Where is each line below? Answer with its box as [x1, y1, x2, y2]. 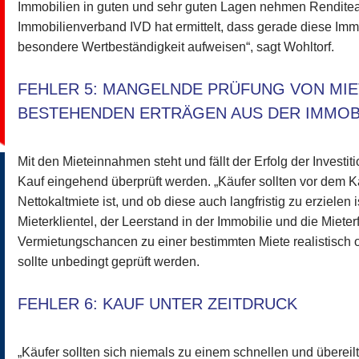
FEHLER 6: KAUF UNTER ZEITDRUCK [18, 292, 298, 316]
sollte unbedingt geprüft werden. [18, 252, 200, 272]
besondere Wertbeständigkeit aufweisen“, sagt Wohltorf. [18, 38, 335, 57]
